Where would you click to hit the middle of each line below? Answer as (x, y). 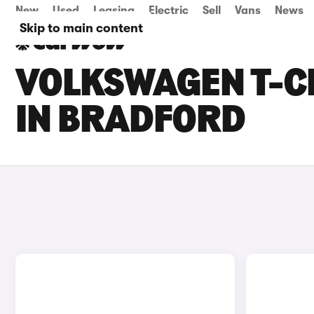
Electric (169, 11)
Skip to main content (81, 28)
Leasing (114, 11)
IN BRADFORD (130, 122)
